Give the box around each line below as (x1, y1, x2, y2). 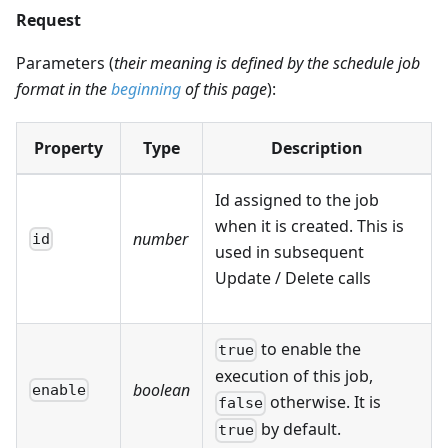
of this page (181, 77, 267, 100)
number (133, 227, 188, 250)
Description (271, 136, 363, 159)
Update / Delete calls (215, 266, 371, 289)
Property (34, 136, 103, 159)
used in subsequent (215, 240, 364, 263)
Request (16, 8, 81, 31)
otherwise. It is (266, 391, 382, 414)
